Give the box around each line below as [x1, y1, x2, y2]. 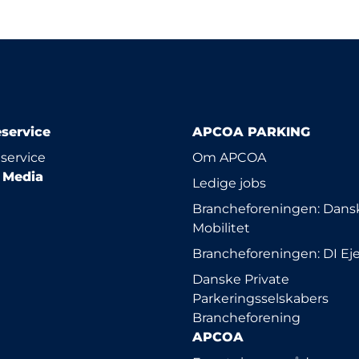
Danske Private [192, 272, 289, 287]
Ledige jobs [192, 175, 266, 191]
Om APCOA [192, 150, 266, 165]
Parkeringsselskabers [192, 291, 329, 306]
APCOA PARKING [192, 124, 310, 139]
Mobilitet [192, 220, 250, 236]
